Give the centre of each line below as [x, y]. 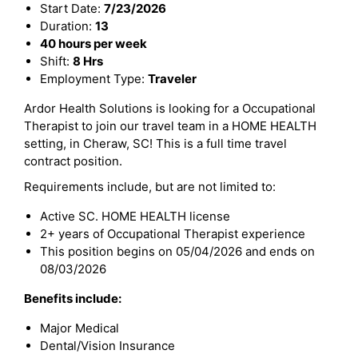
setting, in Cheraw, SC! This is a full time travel [155, 143]
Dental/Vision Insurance [107, 346]
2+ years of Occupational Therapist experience [173, 234]
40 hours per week [93, 44]
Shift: [56, 61]
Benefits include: [73, 298]
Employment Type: [94, 79]
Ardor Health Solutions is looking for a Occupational [170, 108]
